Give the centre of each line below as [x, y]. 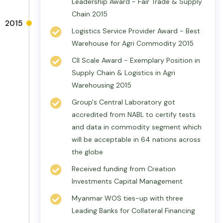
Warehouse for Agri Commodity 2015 [133, 43]
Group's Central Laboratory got [123, 102]
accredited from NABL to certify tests [134, 114]
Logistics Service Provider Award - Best [136, 31]
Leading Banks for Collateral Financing [133, 211]
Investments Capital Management [127, 181]
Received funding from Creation [124, 169]
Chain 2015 [90, 14]
